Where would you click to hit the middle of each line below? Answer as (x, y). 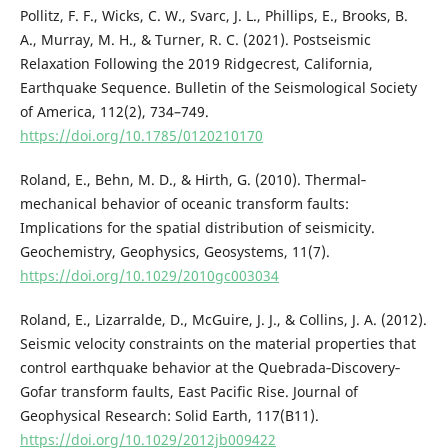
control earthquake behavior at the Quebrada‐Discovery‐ (209, 367)
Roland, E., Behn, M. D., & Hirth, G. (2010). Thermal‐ (192, 179)
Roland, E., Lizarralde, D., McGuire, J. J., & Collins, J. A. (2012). (223, 319)
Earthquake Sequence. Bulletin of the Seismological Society (218, 87)
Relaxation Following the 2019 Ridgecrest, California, (196, 63)
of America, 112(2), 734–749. (114, 111)
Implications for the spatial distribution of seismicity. (197, 227)
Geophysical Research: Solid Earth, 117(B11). (169, 415)
